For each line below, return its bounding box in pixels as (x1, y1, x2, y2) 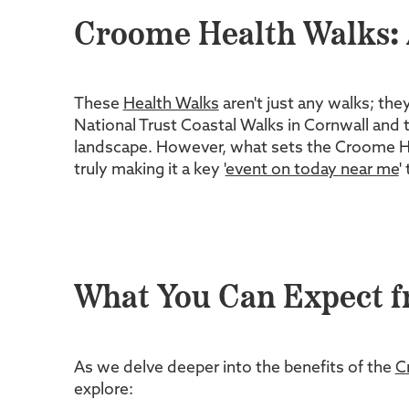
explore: (73, 382, 133, 398)
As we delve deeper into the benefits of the (73, 360, 395, 376)
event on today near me (225, 163, 399, 179)
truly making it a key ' (73, 163, 225, 179)
